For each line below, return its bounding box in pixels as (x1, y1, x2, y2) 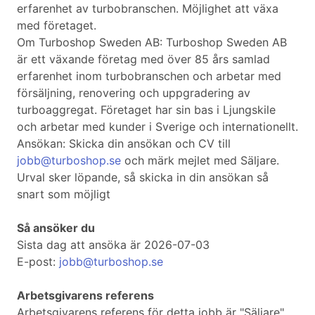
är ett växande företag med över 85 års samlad (17, 52, 270, 67)
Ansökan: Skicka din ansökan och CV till (17, 136, 231, 151)
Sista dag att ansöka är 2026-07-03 (17, 238, 210, 252)
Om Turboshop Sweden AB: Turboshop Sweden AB (17, 35, 287, 50)
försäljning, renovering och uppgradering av (17, 86, 250, 101)
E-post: (17, 255, 59, 269)
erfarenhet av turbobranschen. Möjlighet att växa (17, 1, 278, 16)
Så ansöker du (17, 221, 95, 236)
